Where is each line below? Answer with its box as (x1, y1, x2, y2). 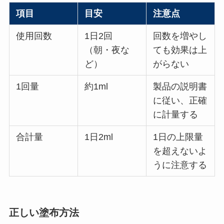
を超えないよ (153, 146, 207, 156)
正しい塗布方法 (8, 207, 79, 218)
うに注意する (153, 160, 207, 170)
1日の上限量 (153, 132, 203, 142)
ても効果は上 (153, 45, 207, 55)
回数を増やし (153, 31, 207, 41)
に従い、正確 (153, 95, 207, 106)
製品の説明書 (153, 81, 207, 92)
